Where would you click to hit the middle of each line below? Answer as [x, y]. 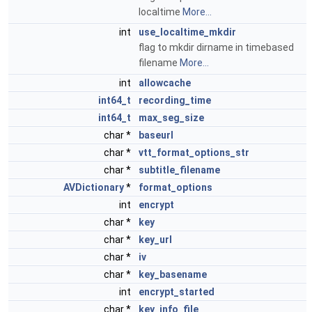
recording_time [175, 100]
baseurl [156, 135]
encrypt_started [177, 292]
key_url [155, 240]
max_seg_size [171, 118]
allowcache [165, 83]
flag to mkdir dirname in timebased [216, 47]
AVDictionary [94, 187]
